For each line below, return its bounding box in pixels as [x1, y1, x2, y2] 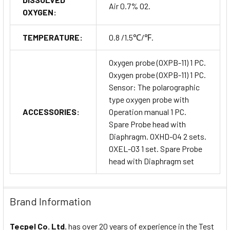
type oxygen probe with [109, 94, 189, 105]
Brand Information [10, 195, 91, 208]
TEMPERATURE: [23, 32, 83, 43]
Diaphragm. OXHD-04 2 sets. [109, 131, 206, 142]
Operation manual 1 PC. [109, 107, 186, 117]
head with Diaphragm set [109, 156, 194, 166]
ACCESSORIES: [23, 107, 80, 117]
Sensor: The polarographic [109, 82, 200, 92]
